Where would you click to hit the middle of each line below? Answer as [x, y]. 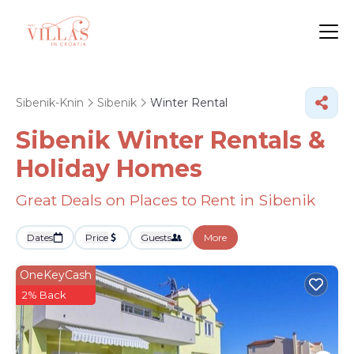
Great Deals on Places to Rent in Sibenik [166, 200]
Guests [156, 237]
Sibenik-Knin [50, 103]
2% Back [44, 295]
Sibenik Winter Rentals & [171, 140]
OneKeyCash [56, 275]
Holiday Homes [109, 169]
